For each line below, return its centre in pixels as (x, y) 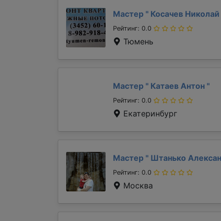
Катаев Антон (178, 86)
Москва (137, 185)
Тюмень (137, 41)
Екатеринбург (149, 113)
